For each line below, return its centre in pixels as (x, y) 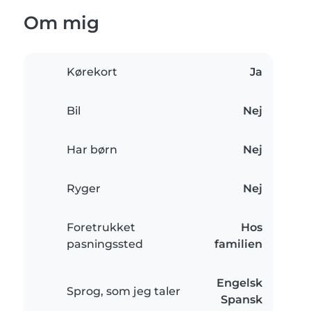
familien (238, 244)
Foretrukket (101, 228)
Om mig (61, 23)
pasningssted (105, 244)
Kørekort (92, 72)
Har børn (92, 150)
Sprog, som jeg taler (124, 292)
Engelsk (239, 283)
